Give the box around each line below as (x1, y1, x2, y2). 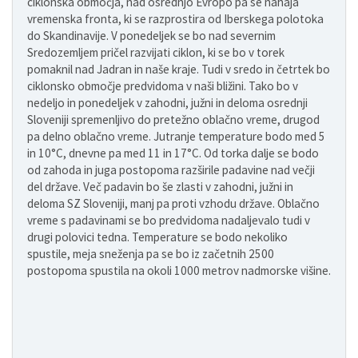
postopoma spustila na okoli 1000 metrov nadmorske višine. (27, 263, 331, 279)
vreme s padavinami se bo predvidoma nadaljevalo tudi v (27, 213, 310, 229)
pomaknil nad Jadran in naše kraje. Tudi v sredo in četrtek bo (27, 62, 330, 78)
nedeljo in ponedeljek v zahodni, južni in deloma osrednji (27, 95, 308, 111)
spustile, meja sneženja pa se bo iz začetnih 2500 (27, 246, 274, 262)
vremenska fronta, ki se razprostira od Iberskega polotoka (27, 11, 324, 27)
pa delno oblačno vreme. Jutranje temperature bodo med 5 (27, 129, 325, 145)
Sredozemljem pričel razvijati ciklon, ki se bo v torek (27, 45, 284, 61)
